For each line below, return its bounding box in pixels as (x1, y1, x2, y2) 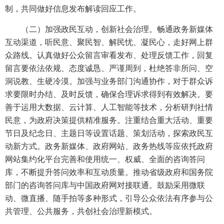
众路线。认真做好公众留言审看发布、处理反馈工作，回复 (5, 51, 213, 59)
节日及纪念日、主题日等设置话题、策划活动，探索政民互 (5, 129, 213, 137)
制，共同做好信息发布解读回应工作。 (5, 4, 141, 13)
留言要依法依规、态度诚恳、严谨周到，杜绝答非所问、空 (5, 64, 213, 72)
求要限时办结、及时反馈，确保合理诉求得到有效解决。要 (5, 90, 213, 98)
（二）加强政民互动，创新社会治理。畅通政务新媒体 (21, 25, 213, 33)
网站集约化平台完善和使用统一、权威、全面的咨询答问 (5, 155, 205, 163)
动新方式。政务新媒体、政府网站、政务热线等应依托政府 (5, 142, 213, 150)
